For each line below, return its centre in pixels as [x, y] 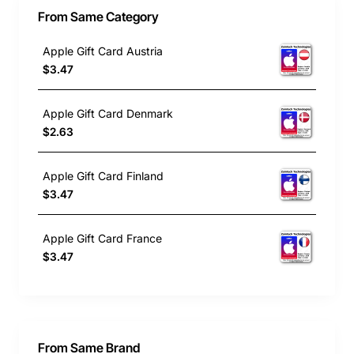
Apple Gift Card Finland [103, 175]
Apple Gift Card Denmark [108, 113]
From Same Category [98, 17]
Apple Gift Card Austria [103, 51]
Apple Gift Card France [102, 238]
